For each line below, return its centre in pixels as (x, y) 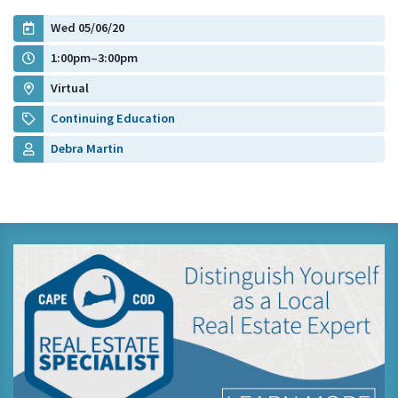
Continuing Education (113, 119)
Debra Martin (87, 149)
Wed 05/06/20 (88, 28)
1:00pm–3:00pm (94, 58)
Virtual (70, 88)
